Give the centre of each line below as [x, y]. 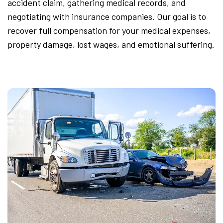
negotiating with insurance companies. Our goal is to [107, 16]
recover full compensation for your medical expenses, [109, 30]
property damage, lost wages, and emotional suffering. [111, 44]
